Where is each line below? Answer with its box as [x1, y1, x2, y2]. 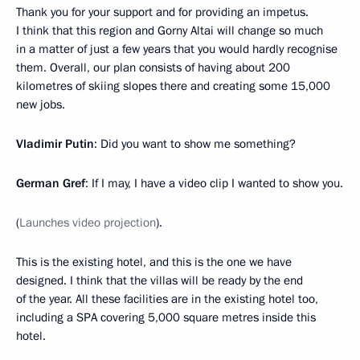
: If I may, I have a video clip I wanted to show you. [85, 175, 343, 191]
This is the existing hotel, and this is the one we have [16, 254, 292, 270]
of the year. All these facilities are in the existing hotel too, [16, 291, 318, 307]
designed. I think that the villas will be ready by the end [16, 272, 303, 288]
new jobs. [16, 96, 65, 112]
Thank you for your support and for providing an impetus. [16, 4, 309, 20]
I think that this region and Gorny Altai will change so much [16, 22, 323, 39]
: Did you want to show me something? [94, 136, 296, 152]
